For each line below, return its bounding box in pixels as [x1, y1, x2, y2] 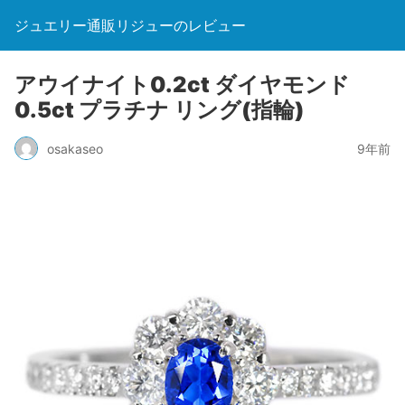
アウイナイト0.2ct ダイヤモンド [14, 71, 350, 98]
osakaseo [47, 140, 103, 156]
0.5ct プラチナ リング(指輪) [14, 97, 305, 123]
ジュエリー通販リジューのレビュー [14, 16, 246, 34]
